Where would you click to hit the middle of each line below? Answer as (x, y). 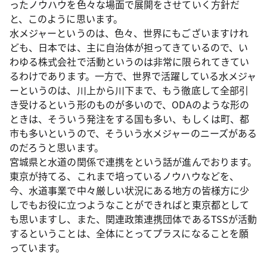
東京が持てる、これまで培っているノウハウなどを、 (124, 176)
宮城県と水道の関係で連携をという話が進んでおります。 (133, 162)
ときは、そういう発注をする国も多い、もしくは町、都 (129, 119)
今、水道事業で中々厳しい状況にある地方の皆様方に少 (129, 190)
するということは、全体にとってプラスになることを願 (129, 233)
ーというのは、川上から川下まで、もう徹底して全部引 (129, 90)
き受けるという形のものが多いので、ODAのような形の (130, 104)
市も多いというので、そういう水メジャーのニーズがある (133, 133)
